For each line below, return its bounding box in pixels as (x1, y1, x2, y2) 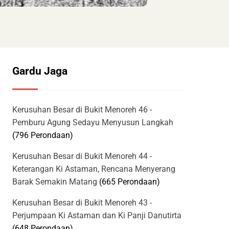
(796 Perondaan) (12, 130, 73, 141)
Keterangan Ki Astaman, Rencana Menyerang (12, 164, 175, 174)
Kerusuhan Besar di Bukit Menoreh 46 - (12, 105, 152, 115)
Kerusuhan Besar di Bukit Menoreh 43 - (12, 198, 152, 208)
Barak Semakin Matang (12, 177, 97, 187)
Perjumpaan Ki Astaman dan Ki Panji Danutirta (12, 211, 181, 221)
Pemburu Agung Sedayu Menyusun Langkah (12, 118, 173, 128)
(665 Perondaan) (99, 177, 160, 187)
